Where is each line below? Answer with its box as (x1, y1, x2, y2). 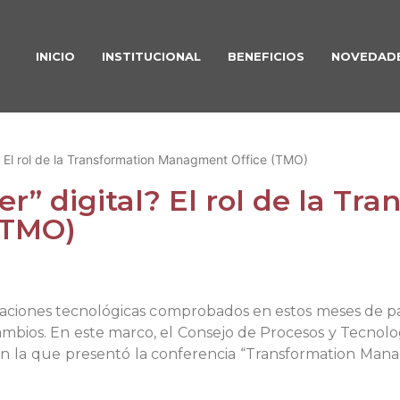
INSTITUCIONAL (102, 48, 201, 63)
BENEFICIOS (228, 48, 304, 63)
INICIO (36, 48, 75, 63)
